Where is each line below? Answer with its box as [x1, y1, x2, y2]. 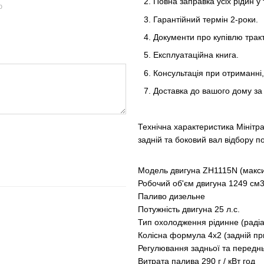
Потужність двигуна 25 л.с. [138, 204, 240, 214]
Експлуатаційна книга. [153, 50, 239, 60]
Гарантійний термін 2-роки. [153, 14, 258, 24]
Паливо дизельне [138, 192, 205, 202]
